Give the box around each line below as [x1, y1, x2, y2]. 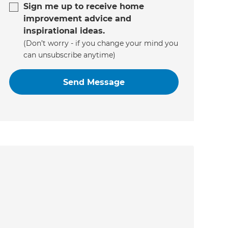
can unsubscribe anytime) [23, 50, 116, 60]
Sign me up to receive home [23, 2, 145, 12]
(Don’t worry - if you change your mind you [23, 39, 179, 48]
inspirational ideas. [23, 26, 105, 36]
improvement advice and [23, 14, 132, 24]
